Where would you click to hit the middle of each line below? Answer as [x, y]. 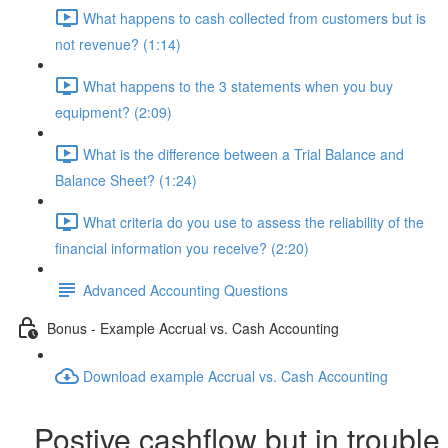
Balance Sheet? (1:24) [126, 180]
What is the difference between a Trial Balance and [243, 153]
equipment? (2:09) [113, 112]
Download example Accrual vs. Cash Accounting [235, 375]
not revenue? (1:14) [118, 44]
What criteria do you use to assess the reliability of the [253, 221]
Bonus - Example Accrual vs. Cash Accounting [193, 327]
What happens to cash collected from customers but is [254, 17]
